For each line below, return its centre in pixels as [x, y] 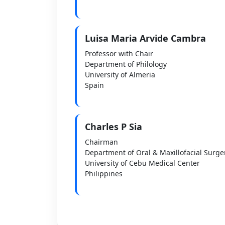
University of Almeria [120, 74]
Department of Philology [126, 64]
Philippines [103, 173]
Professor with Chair [119, 53]
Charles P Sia [113, 126]
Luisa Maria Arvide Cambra [145, 38]
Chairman [101, 142]
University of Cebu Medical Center [142, 163]
